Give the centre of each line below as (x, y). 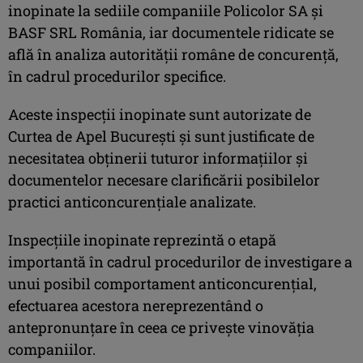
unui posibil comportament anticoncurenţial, (162, 283)
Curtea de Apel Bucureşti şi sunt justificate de (161, 136)
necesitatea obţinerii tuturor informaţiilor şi (158, 158)
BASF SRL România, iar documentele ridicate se (171, 32)
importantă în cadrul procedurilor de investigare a (180, 261)
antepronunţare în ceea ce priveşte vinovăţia (161, 327)
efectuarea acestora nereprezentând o (136, 305)
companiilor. (52, 349)
